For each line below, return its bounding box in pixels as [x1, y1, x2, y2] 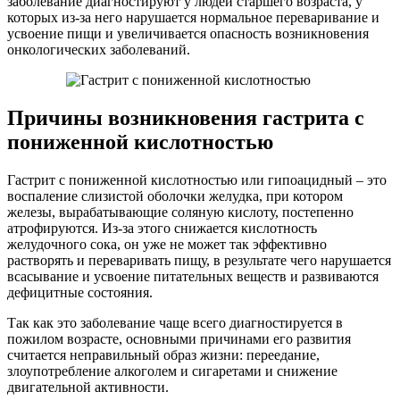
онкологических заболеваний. [7, 41, 190, 57]
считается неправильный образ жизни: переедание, [7, 346, 320, 362]
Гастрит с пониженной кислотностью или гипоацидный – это [7, 171, 387, 187]
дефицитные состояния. [7, 284, 153, 300]
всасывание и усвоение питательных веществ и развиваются [7, 268, 379, 284]
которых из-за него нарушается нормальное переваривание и [7, 9, 379, 25]
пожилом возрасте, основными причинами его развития [7, 330, 351, 346]
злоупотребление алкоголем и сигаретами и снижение [7, 362, 337, 379]
